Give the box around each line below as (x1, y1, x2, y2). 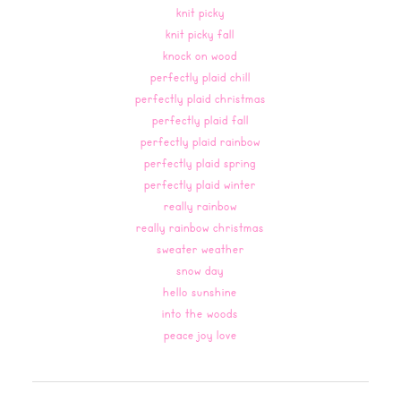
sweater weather (156, 238, 244, 258)
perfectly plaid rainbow (140, 131, 260, 150)
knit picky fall (166, 23, 235, 43)
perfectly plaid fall (151, 109, 249, 129)
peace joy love (163, 324, 237, 344)
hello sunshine (163, 281, 238, 301)
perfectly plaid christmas (134, 88, 266, 107)
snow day (176, 260, 225, 279)
